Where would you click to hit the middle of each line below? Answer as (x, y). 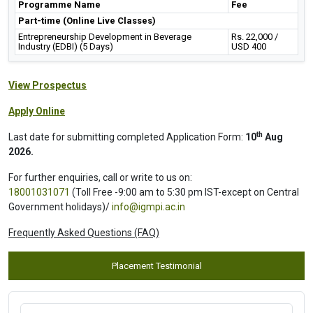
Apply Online (37, 111)
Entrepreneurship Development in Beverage (105, 36)
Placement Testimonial (156, 265)
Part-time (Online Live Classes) (87, 20)
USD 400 (249, 46)
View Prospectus (48, 85)
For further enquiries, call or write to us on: (100, 177)
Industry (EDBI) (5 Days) (66, 46)
